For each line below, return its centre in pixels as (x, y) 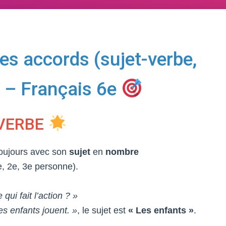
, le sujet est (102, 210)
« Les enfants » (161, 210)
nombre (122, 152)
